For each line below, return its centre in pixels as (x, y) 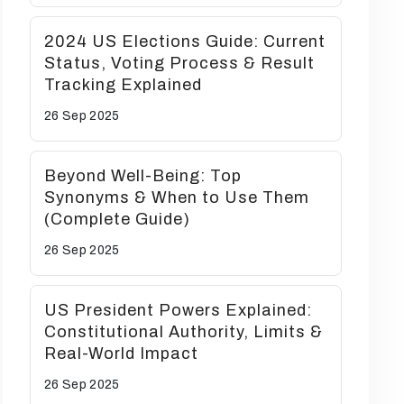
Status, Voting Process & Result (179, 63)
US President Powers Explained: (178, 310)
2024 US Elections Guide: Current (185, 41)
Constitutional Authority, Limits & (184, 332)
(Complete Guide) (117, 219)
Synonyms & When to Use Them (177, 197)
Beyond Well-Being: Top (143, 176)
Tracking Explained (123, 85)
